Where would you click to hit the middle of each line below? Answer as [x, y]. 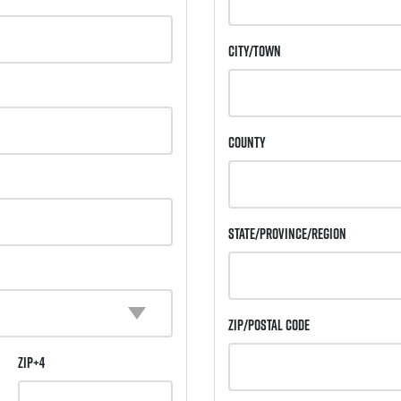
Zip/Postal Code [269, 325]
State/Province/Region [287, 234]
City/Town [255, 51]
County [247, 143]
